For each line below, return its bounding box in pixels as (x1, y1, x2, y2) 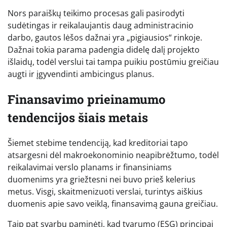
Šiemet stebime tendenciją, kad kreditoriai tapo (8, 137, 188, 148)
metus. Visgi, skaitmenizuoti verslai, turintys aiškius (8, 185, 203, 197)
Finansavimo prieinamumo (8, 91, 166, 107)
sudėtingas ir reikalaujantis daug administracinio (8, 19, 194, 31)
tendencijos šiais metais (8, 109, 148, 126)
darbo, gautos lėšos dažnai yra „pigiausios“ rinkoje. (8, 31, 202, 43)
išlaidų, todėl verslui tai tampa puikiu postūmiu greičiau (8, 56, 219, 67)
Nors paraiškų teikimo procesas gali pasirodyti (8, 7, 184, 19)
